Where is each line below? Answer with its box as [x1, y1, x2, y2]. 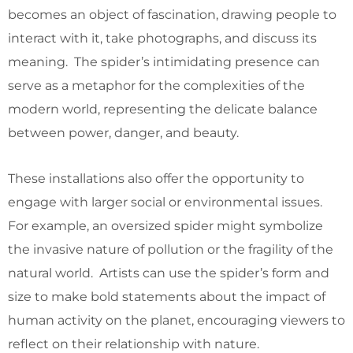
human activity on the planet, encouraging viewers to [8, 312, 345, 328]
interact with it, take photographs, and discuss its [8, 30, 317, 46]
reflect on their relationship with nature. [8, 336, 259, 351]
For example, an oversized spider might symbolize [8, 217, 323, 233]
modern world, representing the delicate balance [8, 101, 318, 117]
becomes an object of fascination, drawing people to [8, 6, 336, 22]
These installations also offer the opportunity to [8, 170, 304, 186]
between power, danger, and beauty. [8, 124, 239, 140]
